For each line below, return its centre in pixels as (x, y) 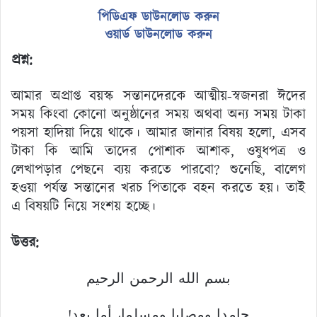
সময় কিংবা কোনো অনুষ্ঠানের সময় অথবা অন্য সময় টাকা (158, 114)
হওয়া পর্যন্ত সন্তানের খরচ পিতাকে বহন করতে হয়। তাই (158, 188)
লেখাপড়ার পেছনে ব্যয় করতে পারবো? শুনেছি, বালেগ (158, 169)
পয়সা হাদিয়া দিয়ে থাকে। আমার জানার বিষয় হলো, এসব (158, 133)
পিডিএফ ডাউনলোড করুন (158, 17)
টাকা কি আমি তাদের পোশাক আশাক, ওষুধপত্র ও (158, 151)
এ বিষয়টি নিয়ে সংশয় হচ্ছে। (83, 206)
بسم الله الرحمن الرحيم (158, 278)
